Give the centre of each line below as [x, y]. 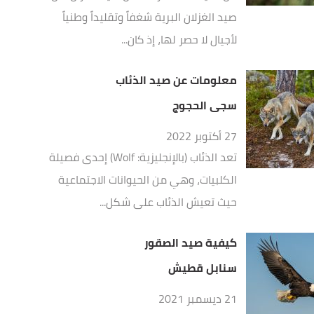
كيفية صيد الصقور [191, 243]
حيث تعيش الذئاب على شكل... [169, 202]
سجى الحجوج [205, 105]
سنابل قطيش [203, 268]
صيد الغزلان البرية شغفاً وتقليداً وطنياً [150, 17]
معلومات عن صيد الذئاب [177, 80]
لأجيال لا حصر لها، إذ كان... [179, 39]
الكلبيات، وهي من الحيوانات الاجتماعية [148, 179]
